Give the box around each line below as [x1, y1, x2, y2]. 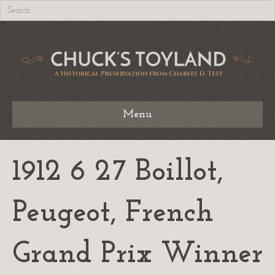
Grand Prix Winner [12, 239, 263, 269]
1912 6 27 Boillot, [12, 157, 223, 187]
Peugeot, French [12, 198, 214, 228]
